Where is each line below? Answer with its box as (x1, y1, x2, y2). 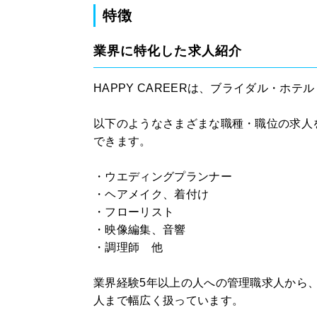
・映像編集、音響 (93, 224, 186, 236)
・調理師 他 (93, 241, 163, 253)
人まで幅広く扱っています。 (93, 294, 244, 306)
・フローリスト (93, 206, 175, 218)
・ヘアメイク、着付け (93, 188, 209, 200)
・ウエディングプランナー (93, 171, 232, 183)
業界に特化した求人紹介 (93, 44, 242, 58)
